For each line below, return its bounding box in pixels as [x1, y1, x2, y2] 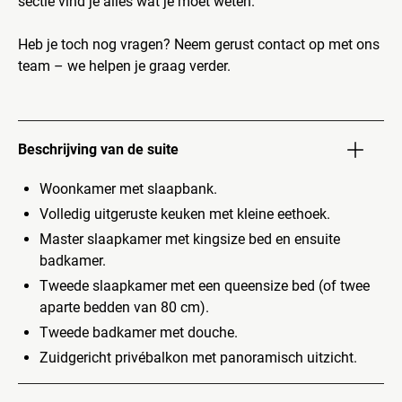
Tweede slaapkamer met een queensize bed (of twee [39, 276, 370, 294]
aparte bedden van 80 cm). [39, 298, 209, 316]
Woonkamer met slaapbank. [39, 179, 217, 197]
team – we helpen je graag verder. [18, 57, 231, 74]
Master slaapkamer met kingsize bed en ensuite [39, 230, 340, 248]
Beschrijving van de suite [18, 140, 179, 158]
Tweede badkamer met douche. [39, 323, 238, 341]
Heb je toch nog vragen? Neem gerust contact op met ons [18, 35, 380, 53]
